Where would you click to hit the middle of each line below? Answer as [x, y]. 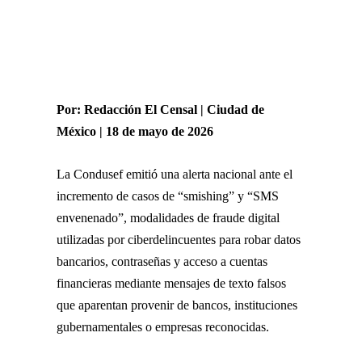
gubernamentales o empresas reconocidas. [163, 326]
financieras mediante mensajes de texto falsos [171, 283]
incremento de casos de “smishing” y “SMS [168, 196]
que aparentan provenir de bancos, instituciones [177, 305]
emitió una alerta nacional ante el [208, 174]
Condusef [98, 174]
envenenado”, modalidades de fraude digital [168, 217]
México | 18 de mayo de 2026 [135, 131]
